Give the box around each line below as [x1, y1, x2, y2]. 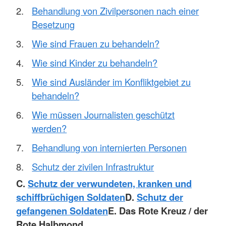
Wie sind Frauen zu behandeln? [32, 37, 160, 50]
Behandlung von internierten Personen [32, 141, 187, 154]
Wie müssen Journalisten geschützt [32, 108, 175, 122]
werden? [32, 122, 67, 135]
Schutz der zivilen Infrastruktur [32, 160, 154, 174]
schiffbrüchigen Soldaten [16, 190, 125, 204]
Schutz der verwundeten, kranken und [28, 176, 192, 190]
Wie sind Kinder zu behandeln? [32, 56, 158, 70]
